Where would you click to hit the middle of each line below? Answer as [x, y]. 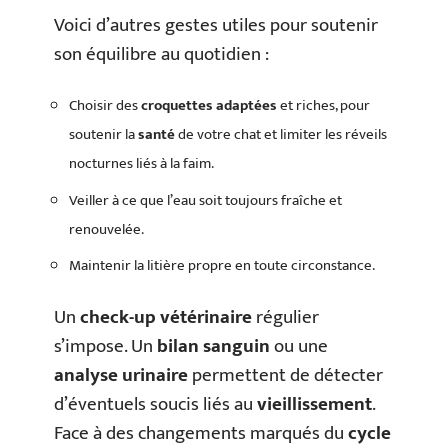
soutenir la [103, 135]
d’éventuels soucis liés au [155, 404]
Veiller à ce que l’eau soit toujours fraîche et [205, 200]
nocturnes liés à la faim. [141, 164]
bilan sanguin [213, 346]
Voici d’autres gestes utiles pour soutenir [216, 25]
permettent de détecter [285, 375]
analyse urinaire [121, 375]
